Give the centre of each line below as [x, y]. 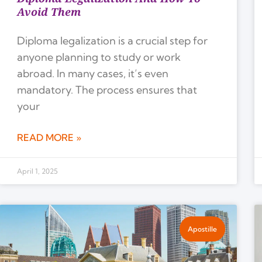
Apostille [202, 229]
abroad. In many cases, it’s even [92, 74]
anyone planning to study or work [99, 57]
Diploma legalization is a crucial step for [112, 41]
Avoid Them [49, 12]
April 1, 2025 [37, 171]
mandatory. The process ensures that [107, 90]
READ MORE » [49, 138]
